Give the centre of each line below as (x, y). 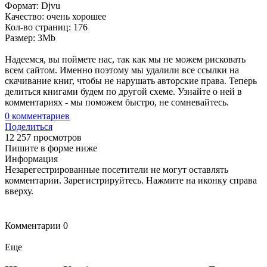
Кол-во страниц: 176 (46, 27)
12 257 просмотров (43, 137)
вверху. (19, 191)
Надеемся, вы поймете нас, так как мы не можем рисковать (125, 59)
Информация (31, 159)
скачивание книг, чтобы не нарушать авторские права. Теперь (131, 80)
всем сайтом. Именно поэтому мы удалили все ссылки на (122, 70)
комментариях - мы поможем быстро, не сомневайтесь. (117, 102)
